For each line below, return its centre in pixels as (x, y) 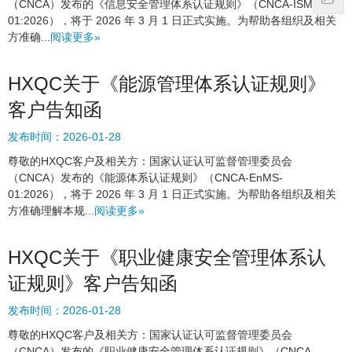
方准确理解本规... (51, 211)
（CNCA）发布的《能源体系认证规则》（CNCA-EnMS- (145, 178)
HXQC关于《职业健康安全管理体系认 (167, 258)
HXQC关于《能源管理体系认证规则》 (167, 84)
